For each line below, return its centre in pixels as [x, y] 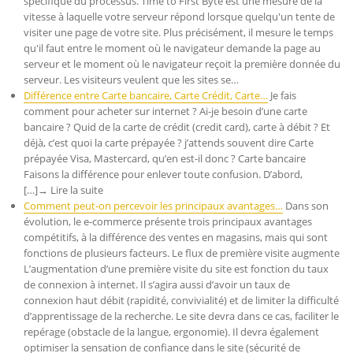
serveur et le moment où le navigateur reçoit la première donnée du [182, 64]
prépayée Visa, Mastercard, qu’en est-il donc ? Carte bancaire [165, 158]
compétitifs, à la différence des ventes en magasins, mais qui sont [176, 237]
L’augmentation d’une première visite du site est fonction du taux [176, 269]
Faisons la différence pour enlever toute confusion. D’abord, [163, 174]
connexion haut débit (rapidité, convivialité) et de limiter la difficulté [181, 300]
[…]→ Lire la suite [63, 190]
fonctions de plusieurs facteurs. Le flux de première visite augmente [182, 253]
